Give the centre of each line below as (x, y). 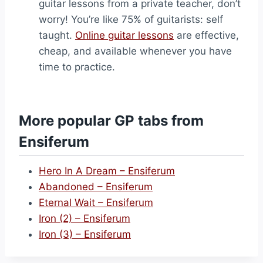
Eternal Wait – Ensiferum (96, 203)
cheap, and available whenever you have (135, 51)
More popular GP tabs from (111, 121)
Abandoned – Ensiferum (96, 187)
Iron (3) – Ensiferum (85, 234)
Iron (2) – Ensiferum (85, 218)
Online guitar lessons (124, 35)
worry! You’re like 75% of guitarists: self (131, 19)
